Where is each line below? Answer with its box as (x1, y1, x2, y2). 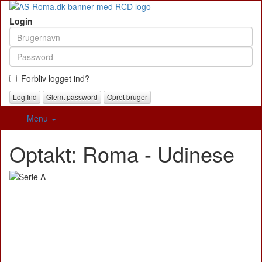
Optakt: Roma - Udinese (9, 139, 235, 169)
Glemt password (46, 92, 98, 102)
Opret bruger (107, 92, 147, 102)
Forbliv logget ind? (21, 73, 89, 84)
